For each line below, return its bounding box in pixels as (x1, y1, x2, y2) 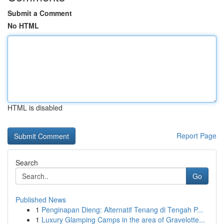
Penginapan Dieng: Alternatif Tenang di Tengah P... (41, 204, 203, 214)
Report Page (176, 130, 216, 140)
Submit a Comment (7, 8, 72, 18)
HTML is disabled (7, 102, 62, 112)
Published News (15, 194, 66, 204)
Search (15, 157, 38, 167)
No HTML (7, 20, 39, 30)
